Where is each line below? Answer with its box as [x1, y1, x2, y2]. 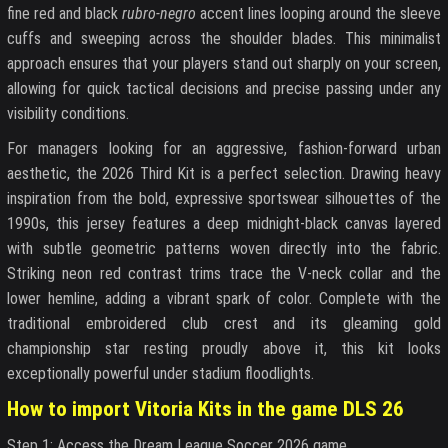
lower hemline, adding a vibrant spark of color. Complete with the [7, 288, 441, 308]
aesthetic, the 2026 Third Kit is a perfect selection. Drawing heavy [7, 163, 441, 183]
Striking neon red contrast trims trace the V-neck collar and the [7, 263, 441, 283]
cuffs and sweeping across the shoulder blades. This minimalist [7, 28, 441, 48]
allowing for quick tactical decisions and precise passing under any [7, 78, 441, 98]
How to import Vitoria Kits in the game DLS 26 [7, 396, 404, 421]
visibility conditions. [7, 103, 129, 123]
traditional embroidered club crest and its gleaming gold [7, 313, 441, 333]
